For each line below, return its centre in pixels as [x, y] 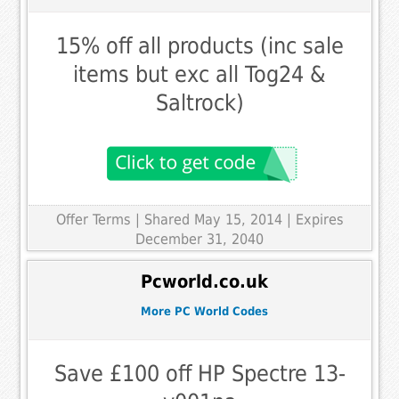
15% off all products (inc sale [199, 45]
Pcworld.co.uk [204, 282]
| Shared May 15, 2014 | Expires [239, 219]
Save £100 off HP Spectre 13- [199, 373]
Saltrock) [199, 102]
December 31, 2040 [199, 239]
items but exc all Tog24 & [199, 74]
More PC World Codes [204, 312]
